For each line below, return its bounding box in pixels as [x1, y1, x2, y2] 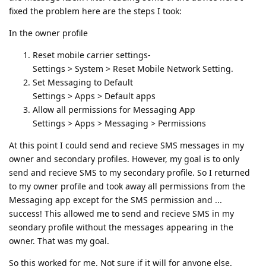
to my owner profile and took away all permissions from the [9, 180, 245, 192]
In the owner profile [9, 27, 88, 39]
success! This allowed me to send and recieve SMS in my [9, 208, 234, 220]
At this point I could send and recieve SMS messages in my [9, 140, 244, 151]
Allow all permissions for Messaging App [33, 104, 195, 116]
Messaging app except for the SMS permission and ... [9, 194, 222, 206]
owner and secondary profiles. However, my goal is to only [9, 153, 239, 165]
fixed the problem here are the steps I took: [9, 5, 182, 17]
